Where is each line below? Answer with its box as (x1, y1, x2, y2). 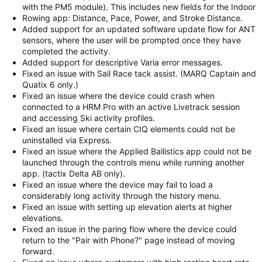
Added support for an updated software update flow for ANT (22, 24, 256, 34)
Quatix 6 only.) (22, 80, 78, 89)
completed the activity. (22, 46, 111, 56)
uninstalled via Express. (22, 135, 112, 145)
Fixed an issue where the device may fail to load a (22, 180, 213, 189)
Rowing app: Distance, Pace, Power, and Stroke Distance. (22, 13, 243, 23)
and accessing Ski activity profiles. (22, 113, 155, 123)
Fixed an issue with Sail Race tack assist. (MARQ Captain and (22, 68, 256, 78)
